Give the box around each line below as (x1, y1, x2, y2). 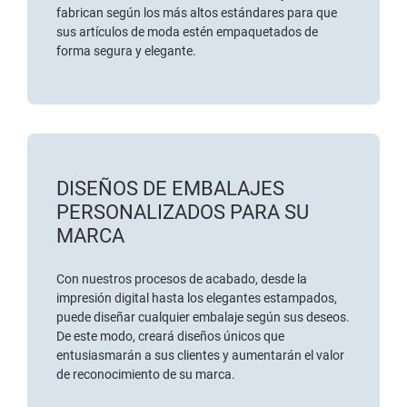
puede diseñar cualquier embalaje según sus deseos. (56, 310, 350, 325)
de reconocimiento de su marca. (56, 367, 235, 382)
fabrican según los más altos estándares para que (56, 5, 337, 21)
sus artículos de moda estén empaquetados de (56, 25, 318, 40)
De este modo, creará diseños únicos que (56, 329, 284, 344)
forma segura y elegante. (56, 44, 196, 59)
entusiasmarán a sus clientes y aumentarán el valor (56, 348, 344, 363)
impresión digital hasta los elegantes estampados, (56, 291, 337, 306)
